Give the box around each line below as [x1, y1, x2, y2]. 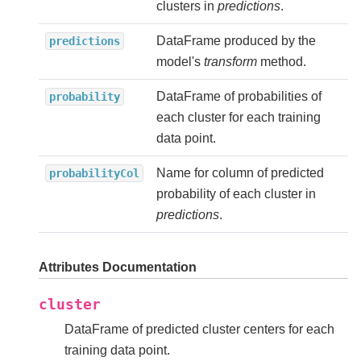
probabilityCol [49, 167, 139, 180]
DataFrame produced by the [156, 34, 316, 48]
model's [156, 55, 204, 69]
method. [257, 55, 306, 69]
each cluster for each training [156, 110, 321, 125]
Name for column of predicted [156, 166, 324, 180]
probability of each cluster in [156, 187, 316, 201]
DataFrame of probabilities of [156, 89, 322, 104]
